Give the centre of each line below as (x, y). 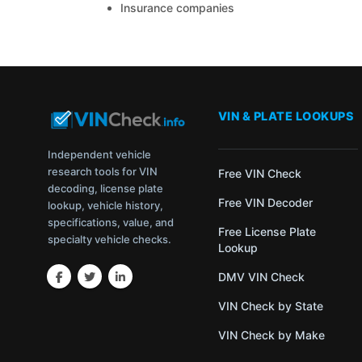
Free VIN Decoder (265, 202)
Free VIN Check (259, 173)
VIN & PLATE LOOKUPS (286, 116)
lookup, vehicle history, (106, 205)
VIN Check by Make (271, 335)
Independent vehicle (100, 154)
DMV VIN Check (261, 277)
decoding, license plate (106, 188)
